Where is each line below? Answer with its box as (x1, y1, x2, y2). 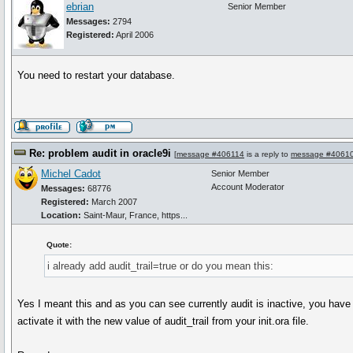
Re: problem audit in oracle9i (29, 147, 171, 159)
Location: (41, 210, 84, 220)
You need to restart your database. (17, 69, 176, 81)
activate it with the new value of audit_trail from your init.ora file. (17, 315, 310, 327)
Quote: (46, 240, 72, 249)
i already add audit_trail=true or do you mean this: (46, 260, 273, 272)
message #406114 (176, 150, 244, 158)
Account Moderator (211, 182, 284, 191)
